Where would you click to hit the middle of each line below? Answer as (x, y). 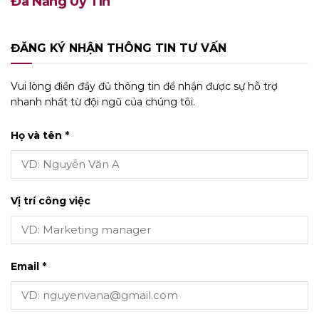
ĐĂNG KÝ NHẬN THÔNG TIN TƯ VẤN (119, 48)
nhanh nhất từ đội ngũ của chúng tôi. (103, 102)
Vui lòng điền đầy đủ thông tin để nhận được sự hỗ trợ (144, 87)
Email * (28, 266)
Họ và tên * (40, 135)
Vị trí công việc (51, 200)
